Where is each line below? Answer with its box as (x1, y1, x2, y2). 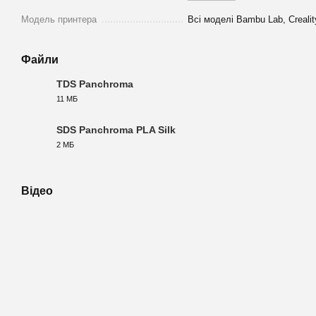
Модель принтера (21, 14, 97, 25)
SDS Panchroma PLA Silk (56, 124, 176, 136)
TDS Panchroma (56, 78, 133, 90)
